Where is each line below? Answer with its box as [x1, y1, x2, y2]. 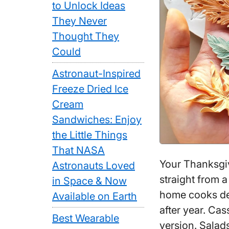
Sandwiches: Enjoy [52, 113, 142, 126]
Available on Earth [52, 190, 137, 202]
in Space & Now [52, 175, 127, 187]
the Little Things [52, 129, 127, 141]
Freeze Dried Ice [52, 83, 128, 95]
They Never [52, 15, 107, 27]
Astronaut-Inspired [52, 67, 141, 80]
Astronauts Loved [52, 159, 135, 172]
